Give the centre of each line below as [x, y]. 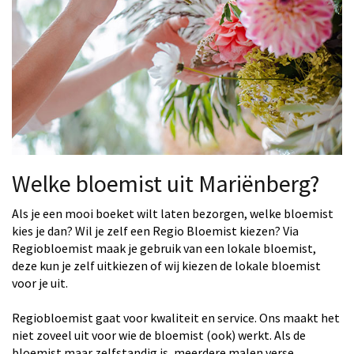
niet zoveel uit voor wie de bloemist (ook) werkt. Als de [159, 335]
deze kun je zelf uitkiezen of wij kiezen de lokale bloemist [166, 265]
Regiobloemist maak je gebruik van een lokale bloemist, [164, 248]
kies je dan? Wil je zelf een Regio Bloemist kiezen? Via [155, 231]
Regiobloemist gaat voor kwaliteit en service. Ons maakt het [176, 318]
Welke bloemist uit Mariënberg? [166, 183]
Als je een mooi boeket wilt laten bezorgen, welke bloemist [173, 213]
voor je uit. [40, 283]
